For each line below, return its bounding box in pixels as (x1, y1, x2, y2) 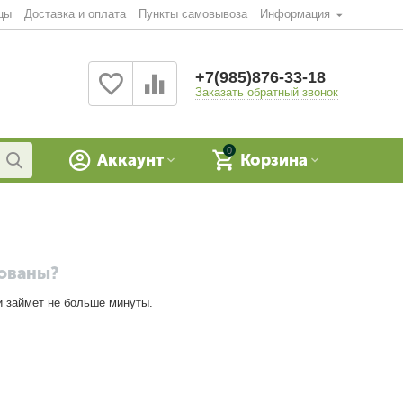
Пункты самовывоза (138, 7, 247, 21)
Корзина (240, 150, 308, 170)
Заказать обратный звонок (194, 85, 338, 99)
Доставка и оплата (23, 7, 126, 21)
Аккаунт (96, 150, 164, 170)
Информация (259, 7, 334, 21)
